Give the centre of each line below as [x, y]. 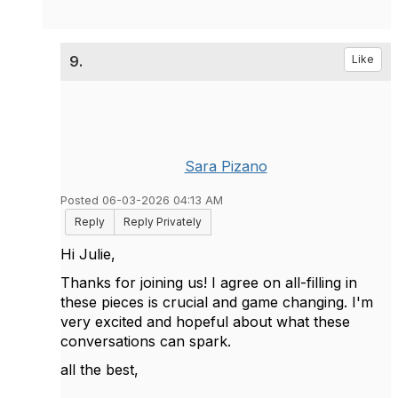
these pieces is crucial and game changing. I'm [217, 302]
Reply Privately [163, 221]
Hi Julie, [88, 254]
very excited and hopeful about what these [205, 321]
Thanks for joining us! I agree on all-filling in [209, 282]
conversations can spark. [146, 341]
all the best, [99, 369]
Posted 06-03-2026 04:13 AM [142, 200]
